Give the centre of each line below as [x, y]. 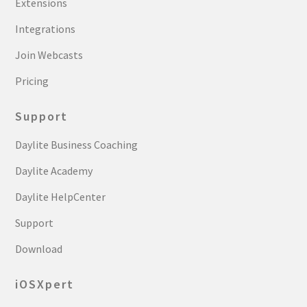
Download [39, 249]
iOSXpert [45, 284]
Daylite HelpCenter [61, 197]
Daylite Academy [54, 171]
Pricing [32, 81]
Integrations [46, 29]
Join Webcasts [49, 55]
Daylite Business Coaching [77, 145]
